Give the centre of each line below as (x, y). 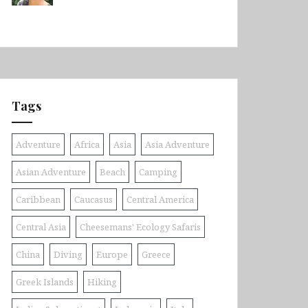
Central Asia (41, 227)
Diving (68, 254)
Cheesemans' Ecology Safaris (140, 227)
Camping (158, 172)
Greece (156, 254)
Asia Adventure (177, 144)
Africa (87, 144)
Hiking (102, 282)
